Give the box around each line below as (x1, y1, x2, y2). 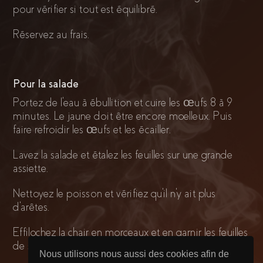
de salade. (13, 240, 58, 252)
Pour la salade (13, 77, 79, 90)
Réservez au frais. (13, 28, 90, 41)
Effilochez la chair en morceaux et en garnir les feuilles (13, 226, 248, 239)
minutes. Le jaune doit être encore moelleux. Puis (13, 110, 232, 123)
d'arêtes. (13, 201, 50, 214)
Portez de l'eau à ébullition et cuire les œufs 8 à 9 (13, 96, 233, 109)
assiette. (13, 162, 49, 175)
